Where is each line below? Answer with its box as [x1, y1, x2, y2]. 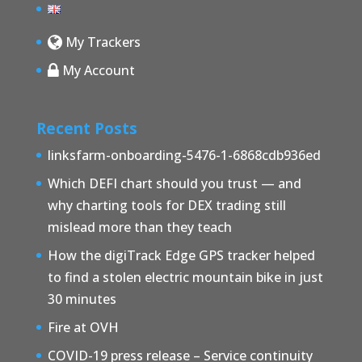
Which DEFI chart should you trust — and [47, 174, 301, 192]
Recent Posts [36, 117, 137, 139]
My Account [58, 61, 135, 79]
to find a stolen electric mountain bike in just [47, 267, 323, 286]
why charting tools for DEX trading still [47, 196, 286, 214]
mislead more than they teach [47, 217, 232, 236]
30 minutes [47, 289, 116, 308]
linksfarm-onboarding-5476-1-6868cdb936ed [47, 145, 321, 164]
